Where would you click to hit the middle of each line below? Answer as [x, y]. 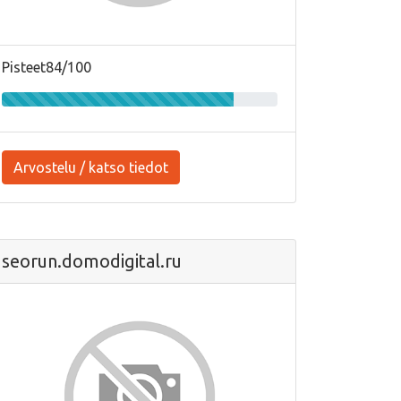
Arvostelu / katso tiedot [91, 167]
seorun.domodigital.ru [92, 260]
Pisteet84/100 [47, 67]
